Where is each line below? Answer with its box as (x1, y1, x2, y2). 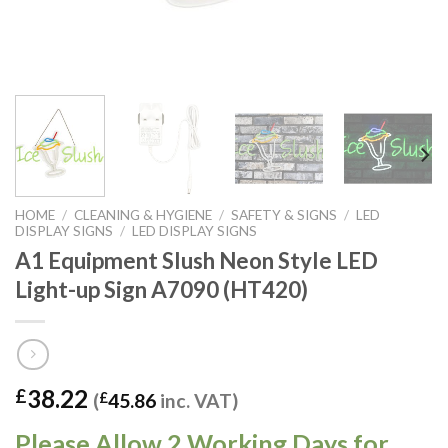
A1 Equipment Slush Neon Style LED (15, 247, 378, 275)
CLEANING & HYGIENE (74, 207, 213, 224)
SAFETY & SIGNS (231, 207, 338, 224)
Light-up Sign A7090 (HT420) (15, 276, 308, 304)
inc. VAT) (156, 388, 238, 412)
